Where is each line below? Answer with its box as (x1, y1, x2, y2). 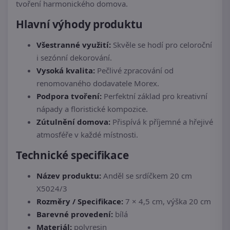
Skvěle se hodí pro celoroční (111, 40, 212, 50)
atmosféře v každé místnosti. (36, 129, 138, 140)
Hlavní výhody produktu (16, 17, 143, 32)
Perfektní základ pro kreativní (102, 91, 207, 102)
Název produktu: (36, 170, 101, 181)
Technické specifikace (16, 148, 129, 163)
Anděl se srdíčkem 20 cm (101, 170, 192, 181)
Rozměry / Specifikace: (36, 196, 123, 207)
